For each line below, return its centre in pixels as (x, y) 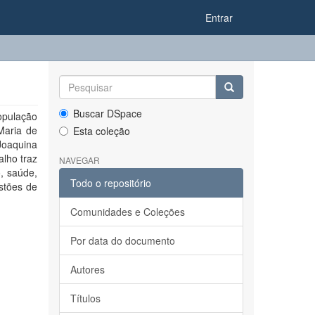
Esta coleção (101, 131)
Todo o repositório (110, 183)
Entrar (219, 18)
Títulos (85, 298)
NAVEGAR (79, 160)
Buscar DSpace (107, 113)
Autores (87, 269)
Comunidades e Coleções (127, 212)
